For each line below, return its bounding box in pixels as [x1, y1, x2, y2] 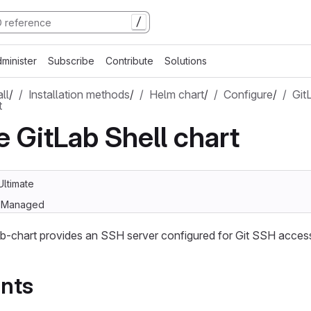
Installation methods [28, 87, 130, 101]
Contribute [106, 55, 153, 67]
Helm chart [149, 87, 204, 101]
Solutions [165, 55, 207, 67]
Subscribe [48, 55, 94, 67]
